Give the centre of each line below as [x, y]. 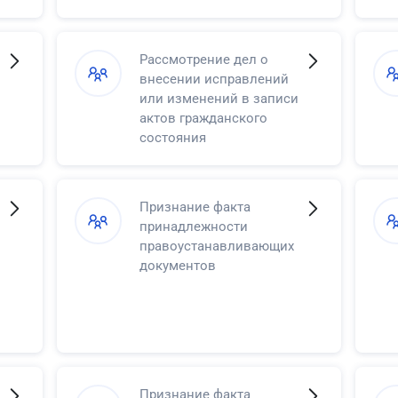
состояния [172, 137]
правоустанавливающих [216, 246]
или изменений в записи [219, 98]
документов [177, 265]
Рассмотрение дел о [203, 59]
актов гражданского [203, 118]
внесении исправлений [214, 79]
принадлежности [193, 226]
